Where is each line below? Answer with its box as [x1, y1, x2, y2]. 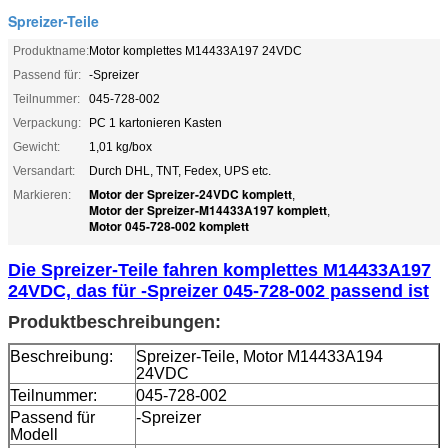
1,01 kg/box [89, 139, 152, 154]
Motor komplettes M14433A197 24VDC [89, 43, 302, 58]
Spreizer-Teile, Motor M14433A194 [136, 347, 383, 365]
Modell [10, 425, 58, 443]
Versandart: [13, 163, 75, 178]
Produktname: [13, 43, 89, 58]
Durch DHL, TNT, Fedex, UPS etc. [89, 163, 271, 178]
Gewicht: [13, 139, 60, 154]
